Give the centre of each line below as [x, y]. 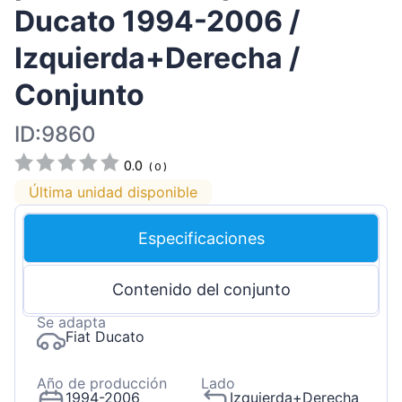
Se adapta [71, 323]
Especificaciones [201, 239]
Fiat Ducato [105, 337]
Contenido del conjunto [201, 290]
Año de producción [102, 384]
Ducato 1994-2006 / [157, 22]
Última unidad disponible [113, 192]
